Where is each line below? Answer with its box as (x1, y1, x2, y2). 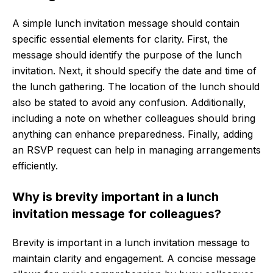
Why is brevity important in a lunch (12, 190, 219, 205)
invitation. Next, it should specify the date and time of (12, 65, 257, 77)
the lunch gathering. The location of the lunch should (12, 80, 260, 93)
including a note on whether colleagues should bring (12, 112, 255, 125)
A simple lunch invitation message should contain (12, 17, 239, 30)
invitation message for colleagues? (12, 207, 221, 222)
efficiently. (12, 160, 58, 172)
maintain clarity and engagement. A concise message (12, 252, 256, 265)
